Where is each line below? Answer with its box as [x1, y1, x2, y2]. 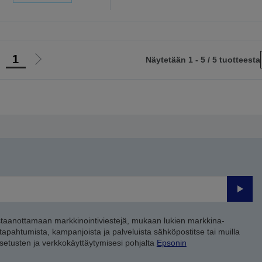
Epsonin [156, 238, 187, 248]
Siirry [35, 59, 58, 71]
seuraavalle [35, 73, 85, 85]
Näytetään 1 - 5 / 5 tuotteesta [146, 55, 261, 65]
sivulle [35, 87, 63, 99]
